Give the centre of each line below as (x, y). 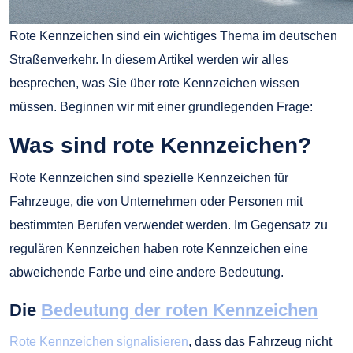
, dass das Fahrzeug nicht (260, 342)
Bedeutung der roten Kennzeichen (179, 310)
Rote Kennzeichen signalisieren (99, 342)
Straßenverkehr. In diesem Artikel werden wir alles (149, 59)
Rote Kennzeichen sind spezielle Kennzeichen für (149, 178)
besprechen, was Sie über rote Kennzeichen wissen (154, 83)
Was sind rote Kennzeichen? (160, 145)
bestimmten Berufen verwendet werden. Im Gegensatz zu (169, 225)
